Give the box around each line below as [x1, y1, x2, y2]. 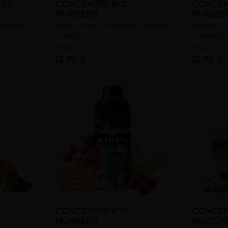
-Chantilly [192, 32, 224, 41]
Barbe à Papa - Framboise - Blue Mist [55, 21, 172, 31]
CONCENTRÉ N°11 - [55, 205, 134, 217]
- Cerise [55, 32, 80, 41]
